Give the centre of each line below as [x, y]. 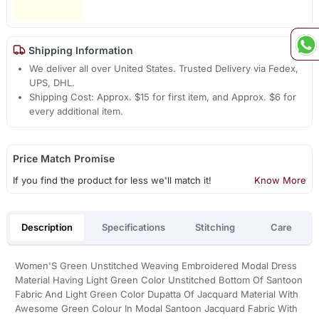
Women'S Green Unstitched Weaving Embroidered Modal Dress [156, 266]
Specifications [134, 227]
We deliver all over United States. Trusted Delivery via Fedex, [164, 69]
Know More [281, 181]
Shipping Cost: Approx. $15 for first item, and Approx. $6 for [163, 97]
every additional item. [77, 111]
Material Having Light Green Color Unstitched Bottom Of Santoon [158, 280]
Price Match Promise [63, 159]
